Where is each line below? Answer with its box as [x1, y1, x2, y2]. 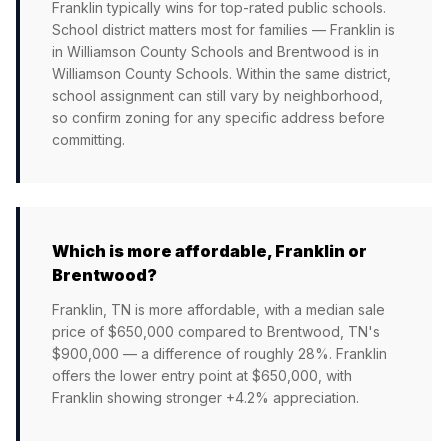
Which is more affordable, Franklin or [52, 241, 367, 261]
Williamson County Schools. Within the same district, [52, 65, 391, 82]
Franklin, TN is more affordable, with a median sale [52, 301, 385, 318]
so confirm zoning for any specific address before [52, 109, 385, 126]
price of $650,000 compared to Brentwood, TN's [52, 323, 380, 340]
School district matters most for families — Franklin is [52, 21, 395, 38]
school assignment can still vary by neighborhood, [52, 87, 383, 104]
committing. [52, 131, 125, 148]
